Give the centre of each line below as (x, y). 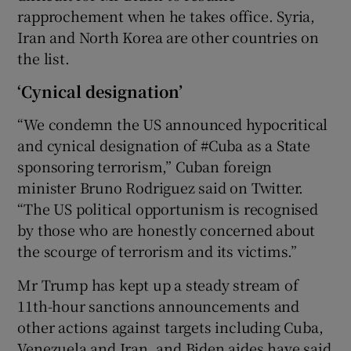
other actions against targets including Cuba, (170, 326)
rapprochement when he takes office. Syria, (166, 15)
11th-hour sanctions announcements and (159, 305)
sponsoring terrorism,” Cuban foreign (145, 166)
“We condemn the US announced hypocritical (173, 123)
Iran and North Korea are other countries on (168, 36)
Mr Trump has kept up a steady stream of (158, 284)
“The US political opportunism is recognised (168, 208)
